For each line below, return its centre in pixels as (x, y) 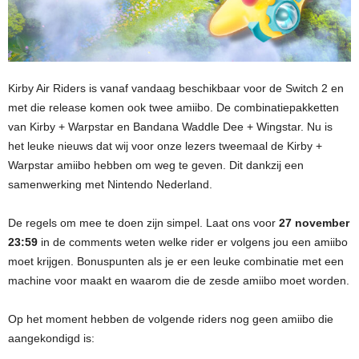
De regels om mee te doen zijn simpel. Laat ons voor (143, 222)
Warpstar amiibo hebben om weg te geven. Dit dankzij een (156, 165)
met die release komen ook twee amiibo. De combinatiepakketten (173, 107)
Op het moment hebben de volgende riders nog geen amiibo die (171, 319)
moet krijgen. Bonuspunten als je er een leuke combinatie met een (176, 261)
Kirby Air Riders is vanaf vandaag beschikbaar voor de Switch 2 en (176, 88)
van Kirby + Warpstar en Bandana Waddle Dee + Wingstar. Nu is (170, 126)
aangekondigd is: (51, 338)
